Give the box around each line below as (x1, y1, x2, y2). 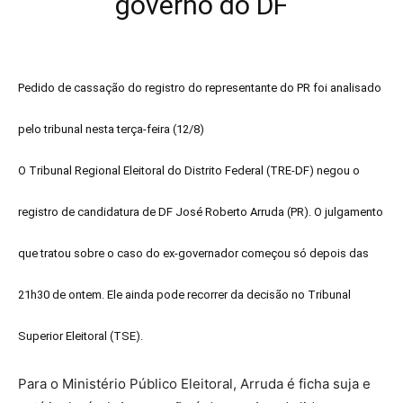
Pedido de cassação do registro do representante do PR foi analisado (18, 81, 381, 95)
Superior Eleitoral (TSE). (18, 329, 143, 344)
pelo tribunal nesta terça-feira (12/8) (18, 122, 204, 137)
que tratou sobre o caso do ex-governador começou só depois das (18, 246, 369, 261)
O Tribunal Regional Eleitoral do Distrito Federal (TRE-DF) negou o (18, 164, 360, 178)
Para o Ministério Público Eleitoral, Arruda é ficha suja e (18, 375, 371, 393)
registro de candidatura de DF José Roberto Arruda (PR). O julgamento (18, 205, 383, 219)
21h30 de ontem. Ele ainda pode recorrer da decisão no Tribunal (18, 288, 351, 302)
